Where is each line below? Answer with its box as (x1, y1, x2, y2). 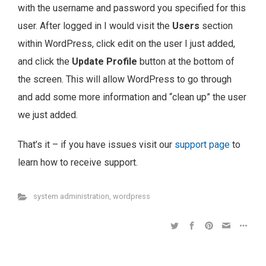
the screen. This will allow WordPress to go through (18, 74, 232, 85)
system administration (33, 192, 109, 201)
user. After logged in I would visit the (18, 20, 172, 32)
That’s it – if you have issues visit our (18, 139, 175, 151)
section (199, 20, 233, 32)
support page (175, 139, 230, 151)
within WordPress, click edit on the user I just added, (18, 38, 235, 50)
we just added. (18, 109, 78, 121)
